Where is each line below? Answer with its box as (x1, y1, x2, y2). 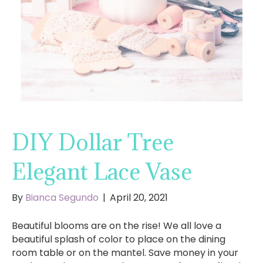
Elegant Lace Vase (12, 157, 192, 186)
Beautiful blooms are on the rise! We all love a (12, 219, 221, 233)
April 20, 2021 (110, 191, 168, 205)
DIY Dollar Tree (12, 127, 174, 157)
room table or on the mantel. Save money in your (12, 246, 238, 260)
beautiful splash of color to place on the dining (12, 232, 225, 247)
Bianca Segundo (25, 191, 99, 205)
